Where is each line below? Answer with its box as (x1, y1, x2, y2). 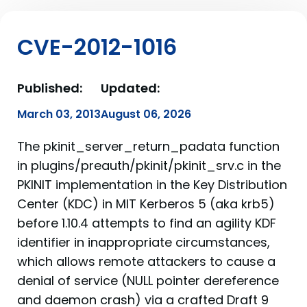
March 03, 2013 (17, 106, 101, 122)
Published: (17, 79, 82, 97)
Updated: (101, 79, 160, 97)
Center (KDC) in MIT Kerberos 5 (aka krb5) (17, 195, 275, 212)
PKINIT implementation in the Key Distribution (17, 175, 287, 193)
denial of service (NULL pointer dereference (17, 271, 279, 289)
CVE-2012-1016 (17, 31, 177, 62)
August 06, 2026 (101, 106, 191, 122)
